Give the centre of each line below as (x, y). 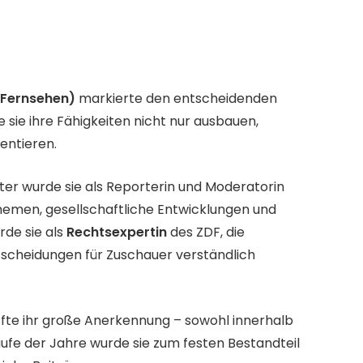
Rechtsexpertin (117, 232)
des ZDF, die (206, 232)
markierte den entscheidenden (176, 99)
